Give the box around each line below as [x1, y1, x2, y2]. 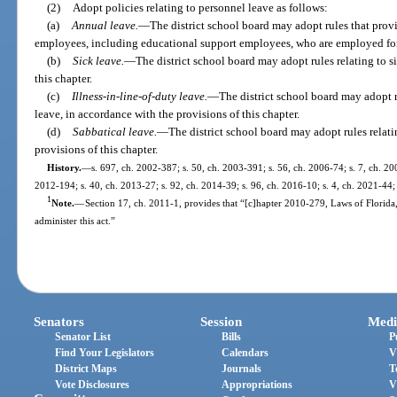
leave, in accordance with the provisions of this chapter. [35, 107, 300, 121]
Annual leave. [71, 19, 138, 33]
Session [200, 314, 243, 329]
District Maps [55, 362, 118, 375]
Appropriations [222, 378, 293, 391]
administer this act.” [35, 215, 116, 227]
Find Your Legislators [55, 346, 155, 359]
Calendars [222, 346, 269, 359]
